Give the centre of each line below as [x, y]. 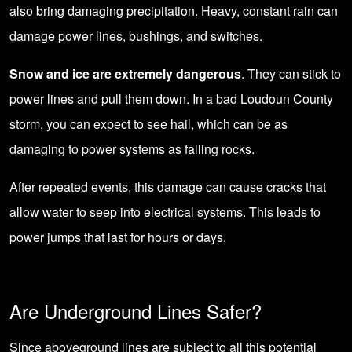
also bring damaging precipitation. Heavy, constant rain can [174, 11]
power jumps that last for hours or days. [118, 237]
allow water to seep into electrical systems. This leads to [165, 212]
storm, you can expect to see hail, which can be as [148, 124]
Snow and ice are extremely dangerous [125, 73]
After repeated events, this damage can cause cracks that [168, 187]
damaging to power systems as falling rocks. [132, 149]
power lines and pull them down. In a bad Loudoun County [171, 99]
